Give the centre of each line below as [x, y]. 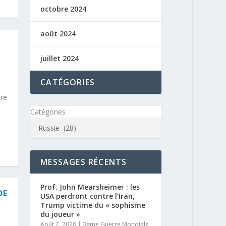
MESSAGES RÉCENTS [84, 162]
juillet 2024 [60, 58]
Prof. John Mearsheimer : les [90, 187]
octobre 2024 [64, 9]
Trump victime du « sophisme [93, 205]
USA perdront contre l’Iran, [88, 196]
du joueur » [61, 214]
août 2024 [58, 33]
